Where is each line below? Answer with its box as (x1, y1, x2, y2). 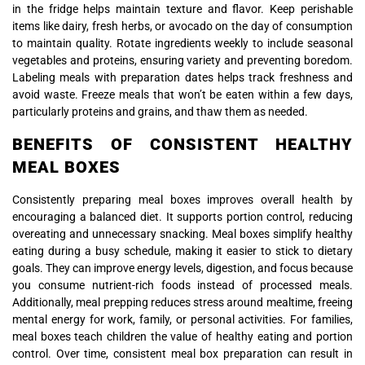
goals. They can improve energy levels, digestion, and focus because (12, 261, 353, 275)
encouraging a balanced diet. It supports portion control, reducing (12, 209, 353, 223)
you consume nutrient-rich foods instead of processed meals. (12, 278, 353, 292)
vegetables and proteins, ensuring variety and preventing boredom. (12, 54, 353, 68)
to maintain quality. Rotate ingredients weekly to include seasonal (12, 37, 353, 51)
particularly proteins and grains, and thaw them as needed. (12, 105, 308, 119)
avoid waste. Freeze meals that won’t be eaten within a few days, (12, 88, 353, 102)
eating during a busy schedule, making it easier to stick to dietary (12, 244, 353, 257)
